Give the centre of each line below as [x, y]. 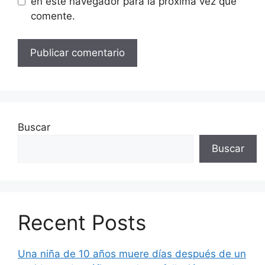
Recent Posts [82, 222]
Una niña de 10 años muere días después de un [132, 253]
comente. [53, 16]
